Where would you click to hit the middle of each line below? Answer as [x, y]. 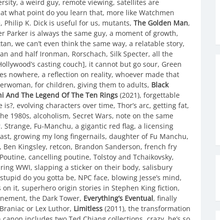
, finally [165, 198]
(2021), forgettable [149, 95]
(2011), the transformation [147, 208]
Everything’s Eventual [118, 198]
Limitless [88, 208]
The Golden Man [161, 23]
